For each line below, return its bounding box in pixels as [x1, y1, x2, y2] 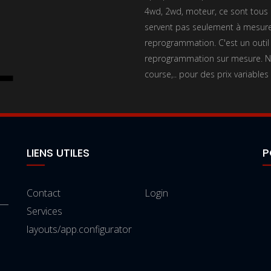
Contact [27, 186, 60, 200]
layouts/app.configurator [27, 223, 132, 236]
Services [27, 204, 62, 218]
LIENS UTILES [27, 145, 90, 160]
